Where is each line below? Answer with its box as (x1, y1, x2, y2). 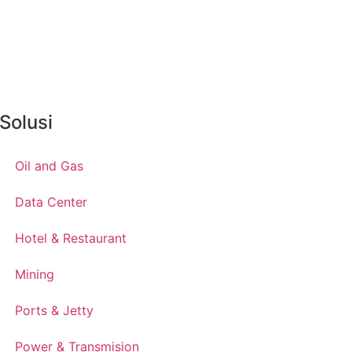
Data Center (15, 194, 88, 211)
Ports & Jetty (15, 302, 94, 319)
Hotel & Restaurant (15, 230, 127, 247)
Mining (15, 266, 55, 283)
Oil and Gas (15, 158, 84, 174)
